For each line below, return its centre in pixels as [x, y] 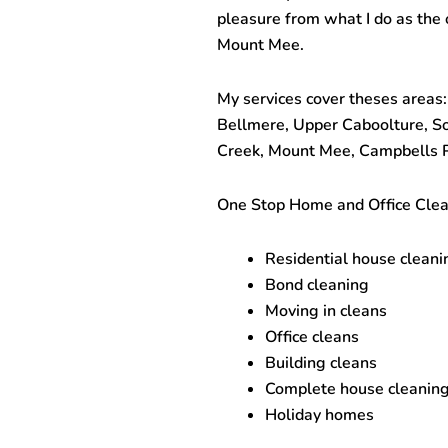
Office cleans [311, 337]
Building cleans [320, 363]
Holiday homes [319, 415]
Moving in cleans [325, 311]
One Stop [252, 205]
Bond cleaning [316, 285]
